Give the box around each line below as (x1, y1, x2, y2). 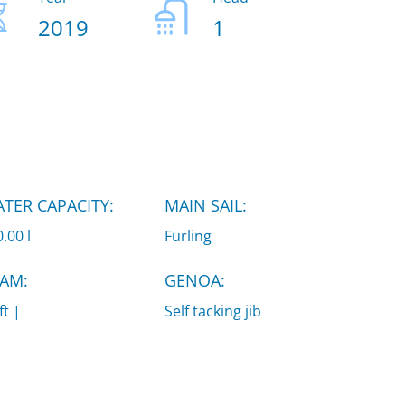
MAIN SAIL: (164, 193, 247, 216)
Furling (164, 225, 212, 246)
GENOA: (164, 268, 225, 291)
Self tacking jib (164, 300, 261, 321)
